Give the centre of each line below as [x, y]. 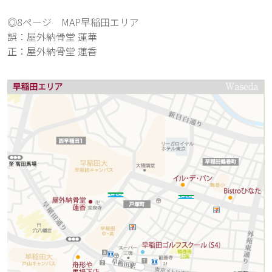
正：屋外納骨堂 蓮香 [52, 51]
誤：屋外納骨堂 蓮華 [52, 36]
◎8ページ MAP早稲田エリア [73, 22]
